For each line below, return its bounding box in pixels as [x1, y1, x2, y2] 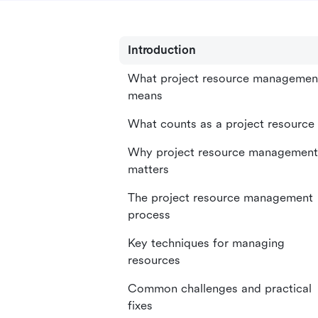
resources [128, 253, 180, 267]
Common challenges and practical [128, 282, 312, 295]
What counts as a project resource [128, 117, 314, 131]
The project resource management [128, 191, 313, 204]
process [128, 208, 170, 221]
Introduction [128, 43, 196, 57]
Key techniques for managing [128, 236, 285, 250]
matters [128, 163, 169, 176]
